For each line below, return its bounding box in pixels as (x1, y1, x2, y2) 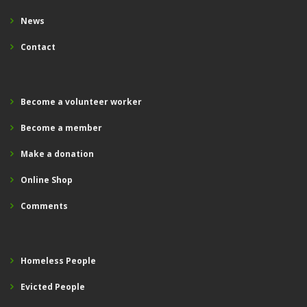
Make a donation (21, 147, 94, 160)
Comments (21, 199, 68, 212)
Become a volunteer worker (21, 95, 142, 108)
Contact (21, 40, 56, 53)
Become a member (21, 121, 102, 134)
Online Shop (21, 173, 73, 186)
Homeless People (21, 254, 96, 267)
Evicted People (21, 280, 85, 293)
